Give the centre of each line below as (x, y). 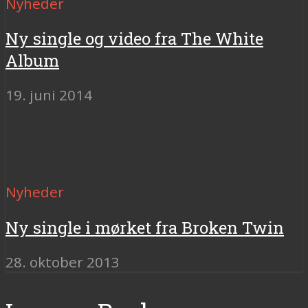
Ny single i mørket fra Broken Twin (145, 228)
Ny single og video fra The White (134, 39)
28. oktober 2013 (63, 262)
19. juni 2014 (49, 95)
